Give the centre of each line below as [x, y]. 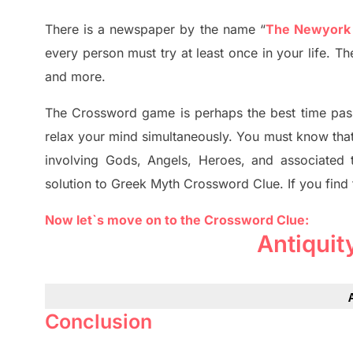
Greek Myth [147, 184]
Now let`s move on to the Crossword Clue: [177, 220]
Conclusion [98, 322]
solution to [78, 184]
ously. [217, 137]
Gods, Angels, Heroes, [175, 160]
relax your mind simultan [118, 137]
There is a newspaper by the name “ [155, 30]
